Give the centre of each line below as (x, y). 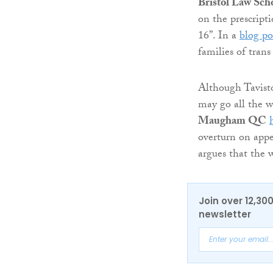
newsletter (225, 214)
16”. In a (219, 37)
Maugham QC (232, 122)
